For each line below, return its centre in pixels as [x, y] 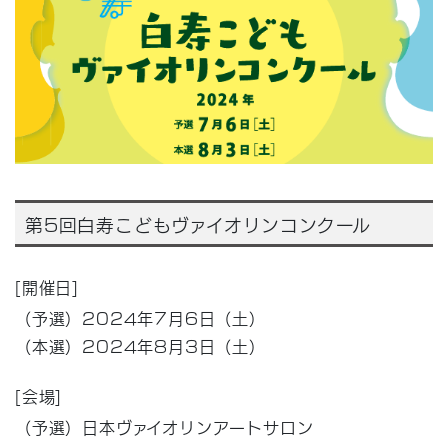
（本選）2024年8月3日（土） [140, 345]
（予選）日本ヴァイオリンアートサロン [164, 426]
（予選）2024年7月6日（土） [140, 317]
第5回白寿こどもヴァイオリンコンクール [198, 223]
